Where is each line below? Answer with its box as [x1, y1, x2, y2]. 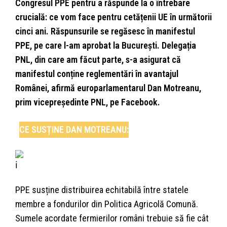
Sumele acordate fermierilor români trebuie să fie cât [15, 213, 209, 224]
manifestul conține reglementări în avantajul [15, 68, 178, 80]
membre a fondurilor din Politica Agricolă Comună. [15, 199, 198, 210]
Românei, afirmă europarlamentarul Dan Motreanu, [15, 83, 201, 94]
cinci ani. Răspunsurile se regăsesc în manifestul [15, 26, 195, 37]
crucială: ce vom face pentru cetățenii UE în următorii [15, 12, 212, 23]
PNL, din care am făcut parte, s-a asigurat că [15, 54, 181, 65]
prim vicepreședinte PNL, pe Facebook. [15, 97, 160, 108]
